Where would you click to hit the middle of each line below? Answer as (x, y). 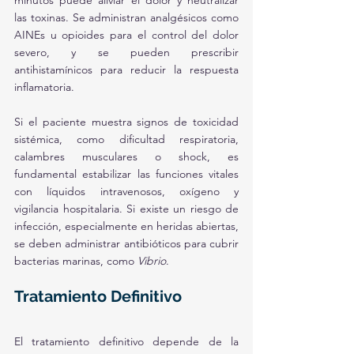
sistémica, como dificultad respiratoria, (126, 139)
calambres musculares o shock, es (126, 156)
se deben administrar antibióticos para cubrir (126, 243)
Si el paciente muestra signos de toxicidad (126, 122)
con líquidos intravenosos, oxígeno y (126, 191)
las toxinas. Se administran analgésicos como (126, 17)
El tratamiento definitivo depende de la (126, 341)
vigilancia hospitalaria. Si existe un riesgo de (126, 209)
